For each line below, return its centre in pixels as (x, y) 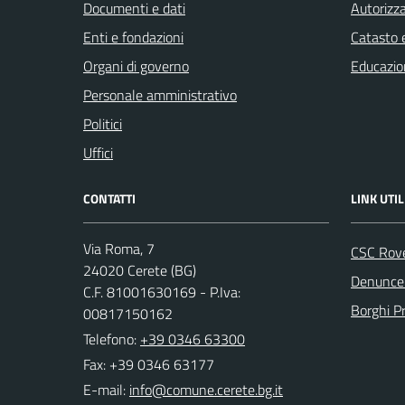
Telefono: (112, 339)
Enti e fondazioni (133, 37)
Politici (103, 124)
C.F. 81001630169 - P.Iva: (162, 292)
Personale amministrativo (160, 95)
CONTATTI (109, 198)
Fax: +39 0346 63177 (149, 364)
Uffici (98, 153)
